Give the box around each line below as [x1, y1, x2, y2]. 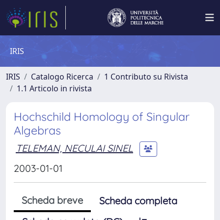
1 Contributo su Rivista [104, 71, 188, 82]
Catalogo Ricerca [31, 71, 93, 82]
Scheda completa [99, 194, 177, 207]
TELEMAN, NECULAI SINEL [16, 141, 133, 154]
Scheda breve [22, 194, 83, 206]
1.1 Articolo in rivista [17, 83, 92, 94]
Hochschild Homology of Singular [14, 110, 190, 124]
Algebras [14, 123, 61, 137]
